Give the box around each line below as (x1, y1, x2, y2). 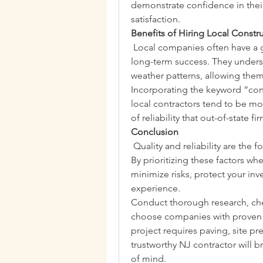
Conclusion (131, 126, 178, 137)
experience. (131, 183, 180, 194)
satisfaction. (131, 14, 180, 25)
